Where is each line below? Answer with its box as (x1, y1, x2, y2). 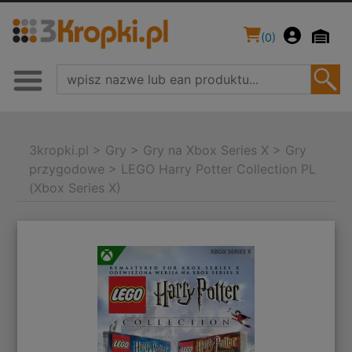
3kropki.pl (29, 142, 90, 159)
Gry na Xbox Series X (143, 142, 269, 159)
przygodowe (29, 161, 105, 178)
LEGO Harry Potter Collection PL (121, 161, 317, 178)
